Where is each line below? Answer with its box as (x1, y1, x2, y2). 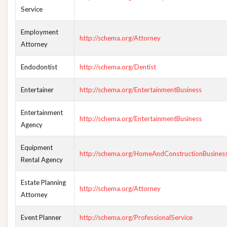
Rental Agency (21, 156, 63, 164)
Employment (21, 28, 58, 36)
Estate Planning (21, 178, 66, 186)
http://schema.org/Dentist (80, 63, 156, 71)
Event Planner (21, 213, 61, 221)
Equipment (21, 143, 53, 152)
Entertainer (21, 86, 54, 94)
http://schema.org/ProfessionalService (80, 213, 193, 221)
